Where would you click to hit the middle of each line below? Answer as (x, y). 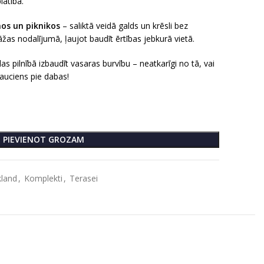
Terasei (84, 178)
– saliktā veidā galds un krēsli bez (124, 26)
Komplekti (43, 178)
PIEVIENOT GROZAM (44, 139)
